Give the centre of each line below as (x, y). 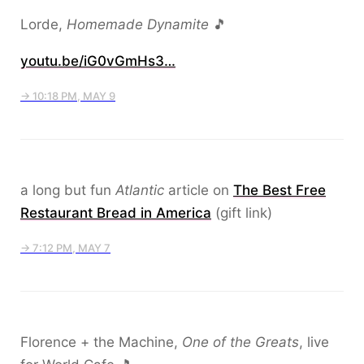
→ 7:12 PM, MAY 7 (65, 248)
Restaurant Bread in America (116, 213)
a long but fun (68, 190)
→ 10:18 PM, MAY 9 (68, 96)
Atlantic (140, 190)
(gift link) (242, 213)
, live (314, 342)
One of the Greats (240, 342)
